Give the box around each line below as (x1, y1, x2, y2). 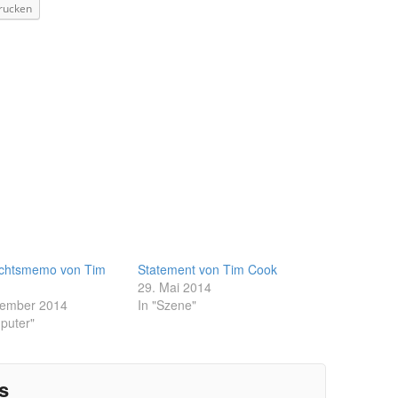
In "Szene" (138, 295, 197, 314)
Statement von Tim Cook (138, 259, 278, 278)
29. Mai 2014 (138, 277, 212, 296)
